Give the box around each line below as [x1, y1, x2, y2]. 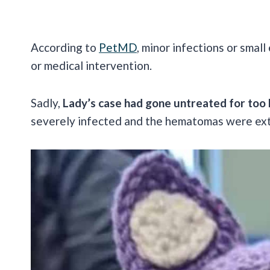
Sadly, [31, 96, 63, 110]
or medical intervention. [31, 58, 154, 73]
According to [31, 40, 99, 55]
